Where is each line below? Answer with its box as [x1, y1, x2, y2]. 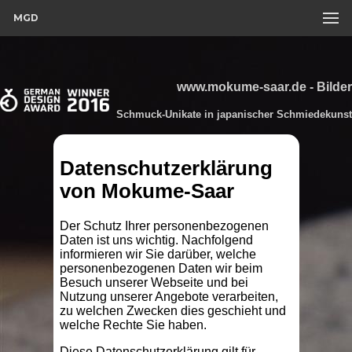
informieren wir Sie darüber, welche [59, 247, 256, 262]
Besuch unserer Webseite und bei [59, 276, 248, 290]
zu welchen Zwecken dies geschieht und [59, 304, 286, 318]
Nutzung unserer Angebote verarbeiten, [59, 290, 278, 304]
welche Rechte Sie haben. [59, 318, 207, 332]
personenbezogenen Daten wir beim [59, 262, 262, 276]
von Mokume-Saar [59, 180, 234, 203]
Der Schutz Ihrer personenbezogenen [59, 219, 269, 233]
